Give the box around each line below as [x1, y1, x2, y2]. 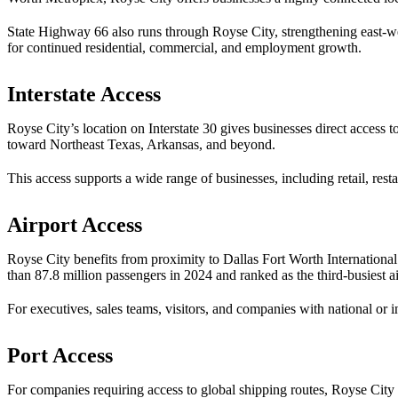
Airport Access [7, 213, 142, 236]
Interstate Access [7, 83, 161, 106]
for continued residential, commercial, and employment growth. [7, 40, 362, 55]
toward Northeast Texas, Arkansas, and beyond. [7, 137, 275, 152]
